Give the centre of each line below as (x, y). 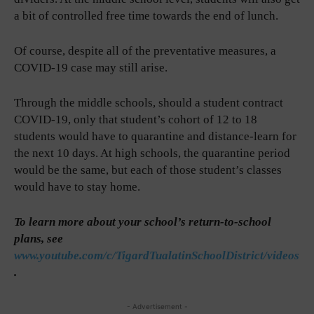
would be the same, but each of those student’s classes (148, 170)
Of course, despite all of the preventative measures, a (145, 50)
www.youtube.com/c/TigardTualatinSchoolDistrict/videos (157, 255)
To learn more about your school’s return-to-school (143, 221)
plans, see (39, 238)
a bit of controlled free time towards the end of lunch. (146, 15)
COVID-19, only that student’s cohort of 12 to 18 (136, 119)
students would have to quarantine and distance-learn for (155, 136)
